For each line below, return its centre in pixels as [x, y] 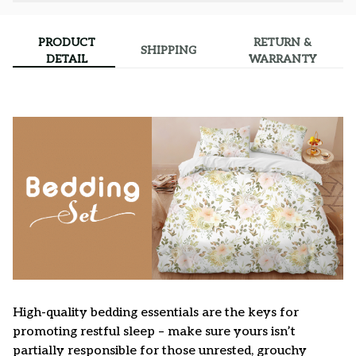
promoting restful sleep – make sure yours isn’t [154, 332]
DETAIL [67, 59]
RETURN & [282, 42]
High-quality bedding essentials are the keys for [156, 313]
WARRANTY [282, 59]
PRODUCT [67, 42]
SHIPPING [168, 51]
